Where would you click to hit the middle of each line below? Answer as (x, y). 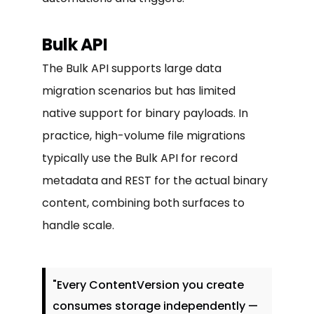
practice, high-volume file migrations (144, 135)
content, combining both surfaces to (143, 203)
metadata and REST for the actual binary (155, 180)
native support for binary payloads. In (145, 113)
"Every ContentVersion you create (148, 285)
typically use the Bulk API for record (140, 158)
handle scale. (78, 225)
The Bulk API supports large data (132, 68)
